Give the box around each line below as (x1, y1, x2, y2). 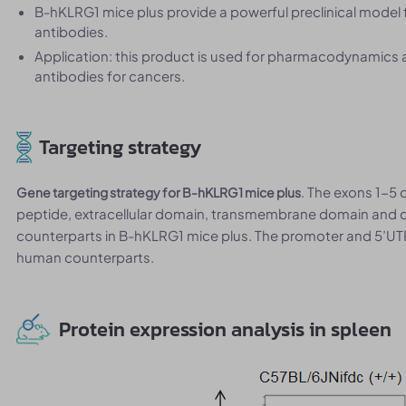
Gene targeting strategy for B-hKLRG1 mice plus (16, 184, 302, 200)
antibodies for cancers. (34, 67, 186, 84)
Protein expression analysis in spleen (58, 314, 391, 344)
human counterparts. (16, 248, 155, 266)
